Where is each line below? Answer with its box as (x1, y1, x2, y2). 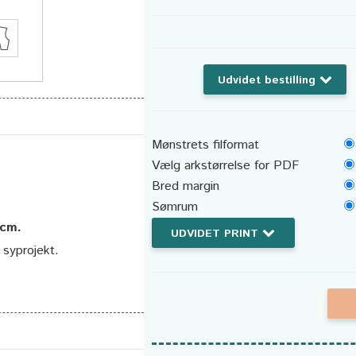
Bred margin (151, 177, 219, 195)
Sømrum (151, 198, 198, 216)
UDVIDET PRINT (171, 226, 262, 242)
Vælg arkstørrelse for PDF (151, 157, 299, 175)
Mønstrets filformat (151, 136, 259, 154)
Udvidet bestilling (218, 72, 320, 88)
